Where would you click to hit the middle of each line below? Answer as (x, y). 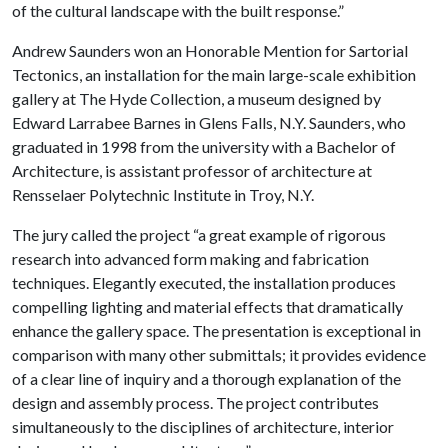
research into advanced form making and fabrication (190, 258)
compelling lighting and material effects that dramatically (207, 306)
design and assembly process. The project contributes (195, 402)
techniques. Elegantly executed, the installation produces (204, 282)
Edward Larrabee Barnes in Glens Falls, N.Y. (160, 122)
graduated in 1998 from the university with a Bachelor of (204, 146)
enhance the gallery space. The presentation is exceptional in (216, 330)
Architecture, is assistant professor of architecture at (192, 170)
